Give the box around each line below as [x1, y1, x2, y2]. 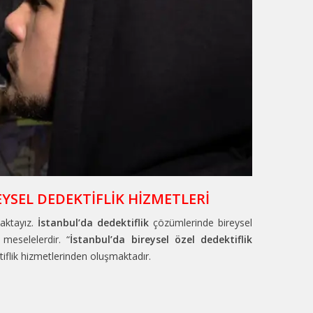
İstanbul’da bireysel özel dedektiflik [70, 233, 252, 247]
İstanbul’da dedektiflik [38, 216, 150, 230]
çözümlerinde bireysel [149, 216, 253, 230]
